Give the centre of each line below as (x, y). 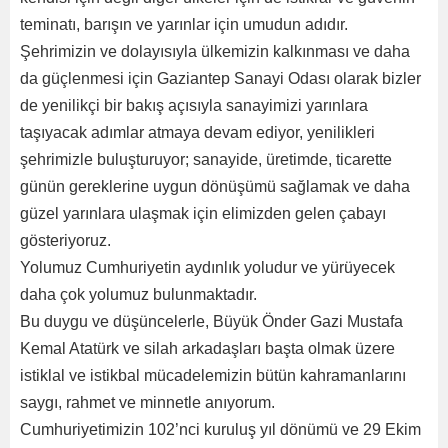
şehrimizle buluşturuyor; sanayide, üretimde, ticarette (206, 159)
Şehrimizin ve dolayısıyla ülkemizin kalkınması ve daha (215, 51)
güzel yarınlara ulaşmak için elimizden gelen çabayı (203, 213)
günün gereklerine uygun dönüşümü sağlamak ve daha (215, 186)
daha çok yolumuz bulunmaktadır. (138, 294)
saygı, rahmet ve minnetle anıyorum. (147, 402)
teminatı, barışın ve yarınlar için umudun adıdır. (184, 24)
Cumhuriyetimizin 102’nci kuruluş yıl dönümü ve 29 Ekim (220, 429)
